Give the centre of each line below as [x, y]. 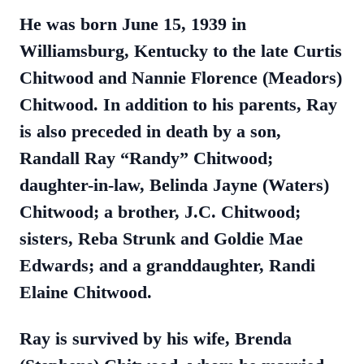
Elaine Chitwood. [86, 292]
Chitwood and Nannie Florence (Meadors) [181, 78]
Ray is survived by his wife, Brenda [156, 338]
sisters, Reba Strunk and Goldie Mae [161, 238]
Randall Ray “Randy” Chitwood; [146, 158]
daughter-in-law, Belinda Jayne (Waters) [174, 185]
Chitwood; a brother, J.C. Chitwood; [160, 212]
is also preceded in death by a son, [150, 131]
